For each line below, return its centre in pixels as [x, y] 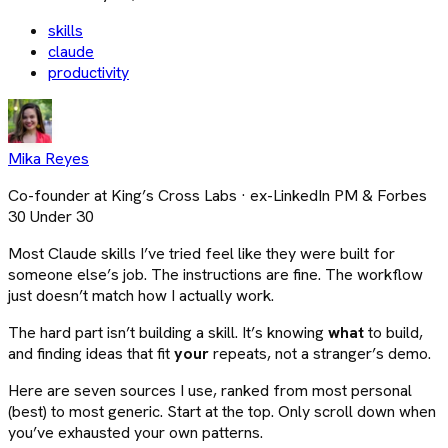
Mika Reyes [48, 158]
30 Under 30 [51, 216]
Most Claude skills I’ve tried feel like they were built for [201, 253]
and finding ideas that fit [91, 353]
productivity [88, 72]
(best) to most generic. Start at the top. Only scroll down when [222, 411]
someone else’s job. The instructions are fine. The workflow [215, 274]
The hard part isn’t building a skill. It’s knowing [168, 332]
